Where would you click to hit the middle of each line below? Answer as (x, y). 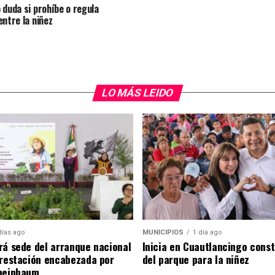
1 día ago (207, 232)
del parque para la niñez (196, 259)
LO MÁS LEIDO (137, 92)
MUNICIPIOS (163, 232)
